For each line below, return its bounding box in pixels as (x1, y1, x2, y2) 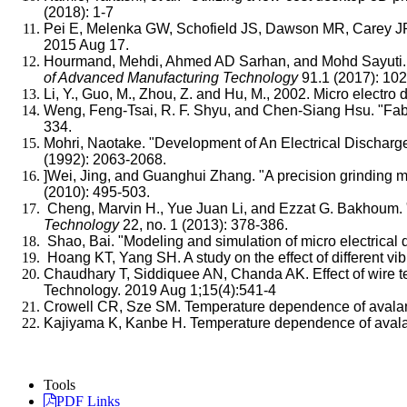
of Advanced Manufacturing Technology (44, 69, 298, 85)
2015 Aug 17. (44, 36, 129, 53)
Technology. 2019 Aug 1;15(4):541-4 (44, 282, 276, 298)
